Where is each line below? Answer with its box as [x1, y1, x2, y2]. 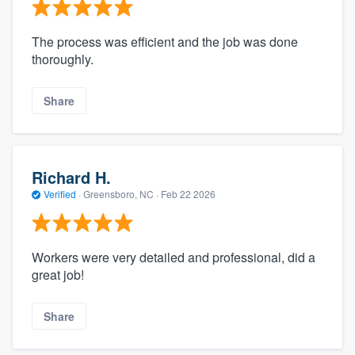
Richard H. [32, 165, 111, 189]
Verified [41, 186, 78, 200]
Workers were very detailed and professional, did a [32, 248, 315, 267]
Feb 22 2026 [161, 186, 216, 200]
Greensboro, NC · [81, 186, 161, 200]
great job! [32, 265, 84, 284]
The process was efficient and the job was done [32, 32, 298, 51]
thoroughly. [32, 49, 94, 68]
